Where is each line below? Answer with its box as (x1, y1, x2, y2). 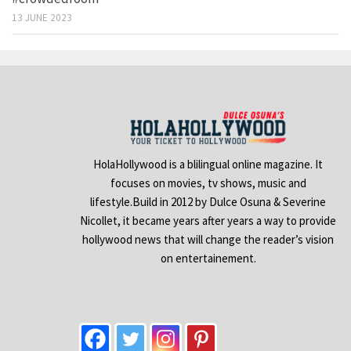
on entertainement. (160, 250, 256, 266)
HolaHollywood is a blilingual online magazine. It (93, 156, 324, 172)
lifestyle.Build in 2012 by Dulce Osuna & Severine (90, 194, 327, 209)
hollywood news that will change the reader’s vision (82, 231, 335, 247)
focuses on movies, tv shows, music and (110, 175, 306, 190)
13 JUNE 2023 (12, 11, 72, 25)
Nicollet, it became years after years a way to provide (80, 212, 337, 228)
